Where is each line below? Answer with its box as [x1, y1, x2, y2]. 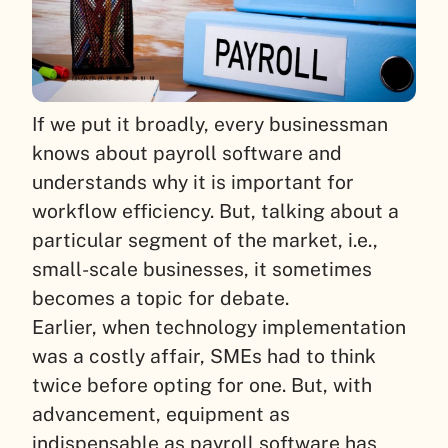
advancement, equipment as [32, 402, 290, 425]
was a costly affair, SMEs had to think [32, 344, 376, 367]
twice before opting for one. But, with [32, 373, 372, 396]
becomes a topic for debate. [32, 286, 289, 309]
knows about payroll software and [32, 141, 342, 164]
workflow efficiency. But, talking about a [32, 199, 399, 222]
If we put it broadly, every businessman [32, 112, 388, 135]
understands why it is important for [32, 170, 354, 193]
